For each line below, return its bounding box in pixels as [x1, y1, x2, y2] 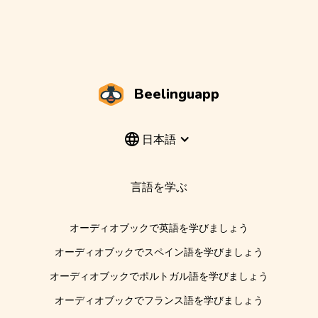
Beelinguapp [134, 84, 219, 104]
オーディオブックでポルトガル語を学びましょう [50, 270, 268, 282]
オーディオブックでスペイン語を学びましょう [55, 246, 263, 258]
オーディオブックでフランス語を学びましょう [55, 295, 263, 306]
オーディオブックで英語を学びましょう [70, 222, 248, 234]
